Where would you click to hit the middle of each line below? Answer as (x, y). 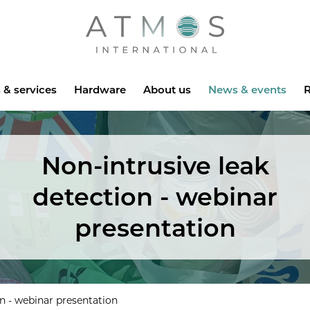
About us (167, 89)
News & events (247, 89)
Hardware (100, 89)
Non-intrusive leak (155, 166)
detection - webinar (155, 197)
